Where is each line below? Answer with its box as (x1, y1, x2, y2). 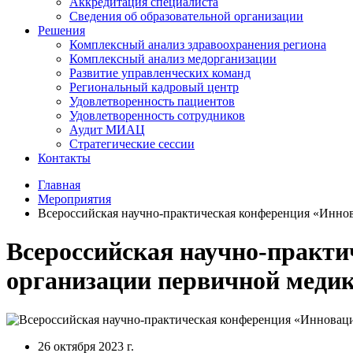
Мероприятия (38, 192, 111, 206)
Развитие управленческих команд (69, 66, 251, 80)
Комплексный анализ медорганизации (69, 52, 277, 65)
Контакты (38, 151, 91, 165)
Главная (38, 178, 80, 191)
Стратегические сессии (69, 137, 195, 150)
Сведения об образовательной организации (69, 9, 303, 23)
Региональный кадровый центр (69, 80, 239, 94)
